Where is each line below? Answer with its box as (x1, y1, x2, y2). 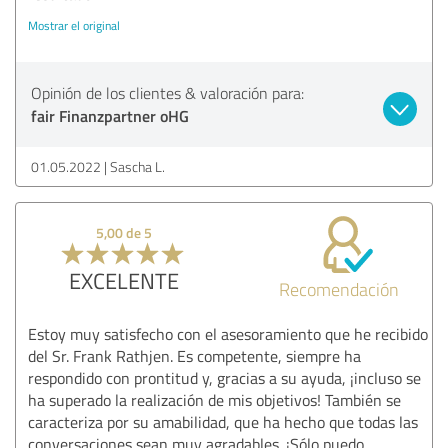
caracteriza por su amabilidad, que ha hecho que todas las (28, 410, 418, 433)
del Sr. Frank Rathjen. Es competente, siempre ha (28, 344, 361, 367)
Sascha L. (110, 156, 165, 176)
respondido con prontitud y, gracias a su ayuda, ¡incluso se (28, 366, 421, 389)
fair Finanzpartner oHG (31, 103, 189, 127)
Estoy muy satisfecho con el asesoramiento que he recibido (28, 322, 428, 345)
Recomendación (279, 276, 400, 301)
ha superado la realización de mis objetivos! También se (28, 388, 401, 411)
